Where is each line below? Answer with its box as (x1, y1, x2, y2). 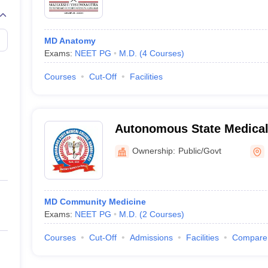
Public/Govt (178, 145, 221, 156)
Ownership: (132, 145, 175, 156)
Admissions (129, 233, 173, 242)
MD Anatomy (44, 36, 96, 45)
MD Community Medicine (44, 197, 146, 206)
